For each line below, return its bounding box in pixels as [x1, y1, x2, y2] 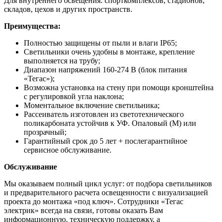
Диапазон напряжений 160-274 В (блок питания [24, 65, 187, 74]
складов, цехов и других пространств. [4, 4, 132, 13]
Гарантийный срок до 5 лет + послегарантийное [24, 136, 187, 145]
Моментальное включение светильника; [24, 101, 160, 110]
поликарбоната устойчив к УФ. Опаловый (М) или [24, 118, 196, 127]
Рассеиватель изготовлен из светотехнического [24, 110, 184, 118]
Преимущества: [4, 21, 60, 30]
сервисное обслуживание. [24, 145, 111, 154]
